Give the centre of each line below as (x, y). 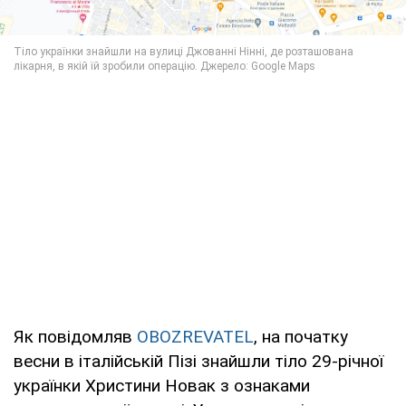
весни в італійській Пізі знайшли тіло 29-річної (198, 362)
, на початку (301, 337)
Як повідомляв (75, 337)
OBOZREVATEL (195, 337)
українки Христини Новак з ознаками (162, 386)
